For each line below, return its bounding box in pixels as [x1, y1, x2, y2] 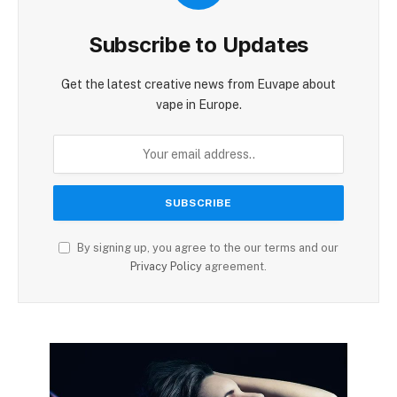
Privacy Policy [130, 260, 202, 274]
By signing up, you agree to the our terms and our [74, 241, 339, 255]
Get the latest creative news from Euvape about [61, 77, 336, 92]
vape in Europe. [155, 97, 242, 113]
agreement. [202, 260, 267, 274]
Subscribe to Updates [88, 32, 309, 58]
